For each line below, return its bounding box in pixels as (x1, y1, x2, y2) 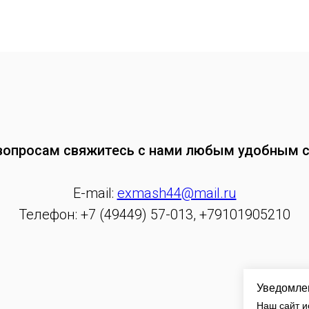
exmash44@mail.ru (117, 184, 237, 201)
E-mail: (72, 184, 117, 201)
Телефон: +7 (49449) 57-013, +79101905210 (19, 206, 290, 223)
